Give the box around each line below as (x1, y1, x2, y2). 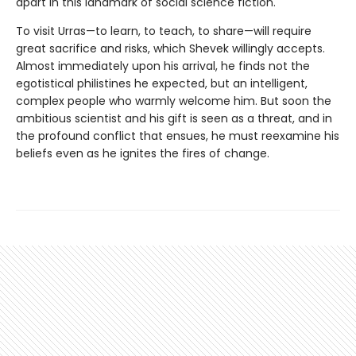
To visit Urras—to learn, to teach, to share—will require (16, 23, 311, 40)
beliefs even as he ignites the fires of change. (16, 145, 269, 162)
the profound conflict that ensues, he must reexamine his (16, 128, 339, 145)
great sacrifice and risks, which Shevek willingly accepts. (16, 41, 325, 57)
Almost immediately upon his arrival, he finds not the (16, 58, 310, 75)
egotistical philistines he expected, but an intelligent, (16, 75, 308, 92)
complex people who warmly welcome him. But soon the (16, 93, 331, 110)
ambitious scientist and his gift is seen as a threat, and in (16, 110, 332, 127)
